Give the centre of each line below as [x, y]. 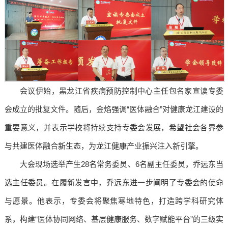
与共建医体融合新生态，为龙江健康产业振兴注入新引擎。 [104, 146]
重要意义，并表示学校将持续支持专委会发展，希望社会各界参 [114, 128]
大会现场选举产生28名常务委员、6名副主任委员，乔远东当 [122, 164]
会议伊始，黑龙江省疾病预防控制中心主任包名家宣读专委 [122, 91]
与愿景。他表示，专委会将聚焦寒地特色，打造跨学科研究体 [114, 201]
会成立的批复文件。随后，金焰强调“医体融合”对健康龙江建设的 [114, 109]
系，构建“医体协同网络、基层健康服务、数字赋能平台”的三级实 [114, 219]
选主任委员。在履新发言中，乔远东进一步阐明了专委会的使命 [114, 183]
